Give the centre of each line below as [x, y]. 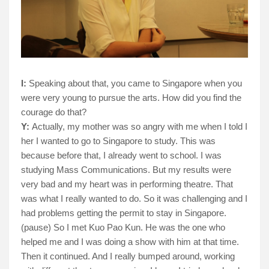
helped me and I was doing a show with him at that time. [130, 242]
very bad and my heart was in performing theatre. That [127, 184]
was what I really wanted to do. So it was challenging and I [134, 199]
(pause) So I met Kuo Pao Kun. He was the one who [123, 228]
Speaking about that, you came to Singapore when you [135, 83]
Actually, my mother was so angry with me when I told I [140, 127]
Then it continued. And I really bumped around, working [128, 256]
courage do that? [54, 112]
